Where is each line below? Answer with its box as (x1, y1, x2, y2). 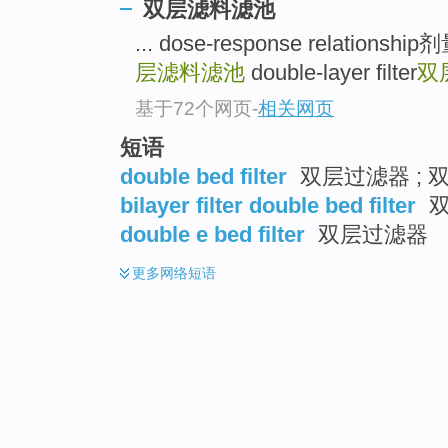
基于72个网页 (135, 97, 252, 119)
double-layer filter (245, 60, 417, 86)
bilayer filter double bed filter (120, 192, 416, 218)
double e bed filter (120, 221, 305, 247)
